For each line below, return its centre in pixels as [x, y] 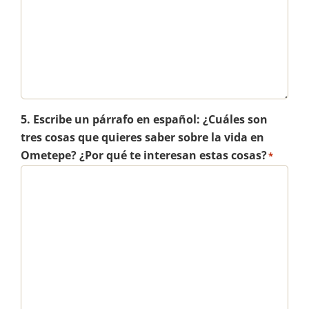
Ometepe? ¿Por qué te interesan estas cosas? [143, 156]
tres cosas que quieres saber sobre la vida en [142, 138]
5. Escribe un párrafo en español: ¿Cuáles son [144, 120]
